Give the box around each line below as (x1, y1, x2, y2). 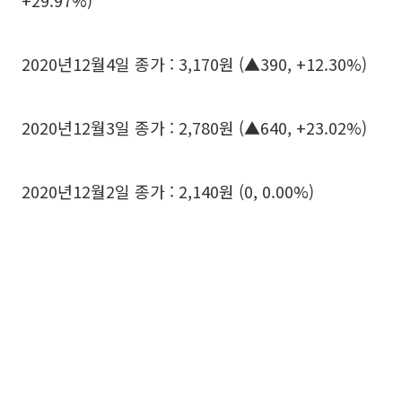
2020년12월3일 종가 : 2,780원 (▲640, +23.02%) (22, 116, 367, 139)
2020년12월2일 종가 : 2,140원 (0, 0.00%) (22, 179, 314, 203)
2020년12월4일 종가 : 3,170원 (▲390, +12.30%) (22, 52, 367, 75)
